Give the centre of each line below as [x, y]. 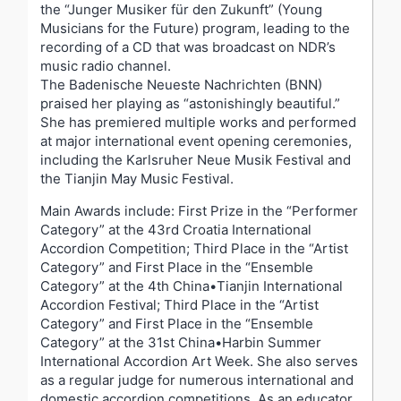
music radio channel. [106, 65]
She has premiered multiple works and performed [198, 122]
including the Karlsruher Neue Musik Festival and [196, 159]
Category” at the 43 [103, 229]
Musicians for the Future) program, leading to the [195, 28]
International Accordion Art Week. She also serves [199, 361]
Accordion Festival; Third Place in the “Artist [179, 304]
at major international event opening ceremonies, [196, 141]
